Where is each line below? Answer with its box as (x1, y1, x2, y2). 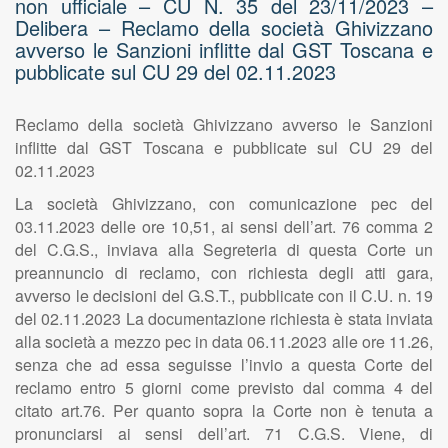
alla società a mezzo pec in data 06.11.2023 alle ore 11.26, (15, 330, 433, 353)
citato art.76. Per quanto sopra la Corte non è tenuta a (15, 399, 433, 422)
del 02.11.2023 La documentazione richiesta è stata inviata (15, 307, 433, 330)
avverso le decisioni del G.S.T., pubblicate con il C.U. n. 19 (15, 284, 433, 307)
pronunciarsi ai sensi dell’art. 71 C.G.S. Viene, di (15, 422, 433, 445)
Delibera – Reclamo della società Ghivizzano (15, 13, 433, 42)
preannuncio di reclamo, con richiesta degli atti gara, (15, 261, 433, 284)
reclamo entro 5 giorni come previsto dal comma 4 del (15, 376, 433, 399)
